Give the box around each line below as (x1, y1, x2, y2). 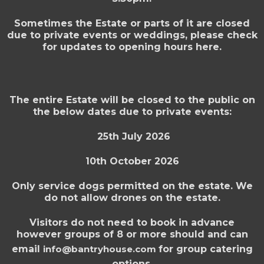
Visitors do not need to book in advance (29, 217, 235, 228)
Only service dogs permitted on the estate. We (11, 180, 253, 192)
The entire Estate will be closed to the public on (9, 94, 255, 105)
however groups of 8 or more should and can (16, 229, 248, 240)
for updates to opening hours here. (42, 41, 222, 52)
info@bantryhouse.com (42, 243, 159, 255)
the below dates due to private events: (32, 106, 232, 117)
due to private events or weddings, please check (6, 29, 258, 41)
